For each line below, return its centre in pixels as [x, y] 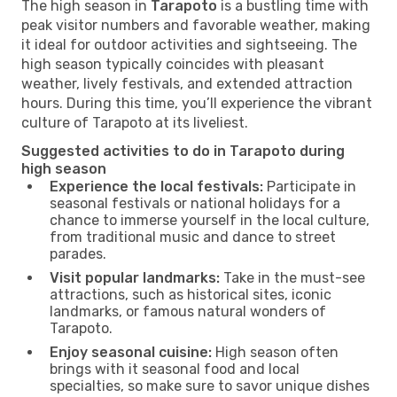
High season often [275, 352]
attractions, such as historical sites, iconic [191, 294]
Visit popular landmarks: [135, 277]
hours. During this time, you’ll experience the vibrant [197, 103]
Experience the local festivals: [156, 186]
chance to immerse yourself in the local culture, [210, 220]
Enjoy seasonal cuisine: [131, 352]
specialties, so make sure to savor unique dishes [210, 385]
